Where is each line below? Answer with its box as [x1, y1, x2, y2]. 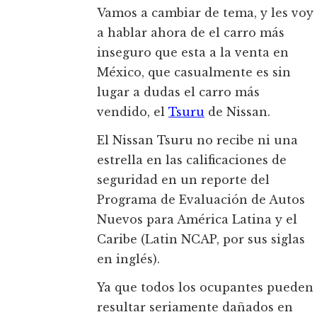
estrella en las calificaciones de [97, 153, 287, 168]
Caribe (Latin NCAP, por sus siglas [97, 232, 305, 247]
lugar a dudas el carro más [97, 85, 260, 100]
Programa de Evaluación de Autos [97, 192, 305, 207]
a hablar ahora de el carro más [97, 25, 284, 40]
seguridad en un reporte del [97, 173, 270, 188]
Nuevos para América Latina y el [97, 212, 297, 227]
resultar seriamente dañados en [97, 300, 293, 315]
